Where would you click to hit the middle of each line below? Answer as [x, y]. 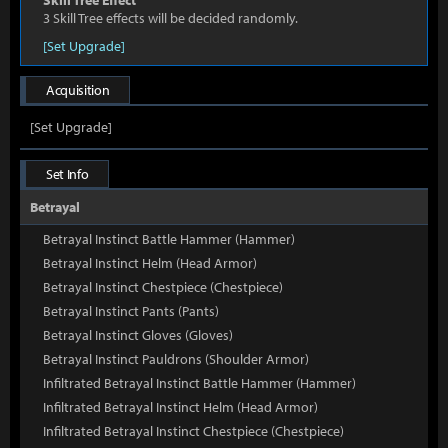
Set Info [67, 174]
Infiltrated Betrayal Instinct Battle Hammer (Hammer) [199, 383]
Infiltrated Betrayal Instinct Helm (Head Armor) [180, 407]
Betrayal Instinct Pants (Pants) [131, 311]
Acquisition [78, 90]
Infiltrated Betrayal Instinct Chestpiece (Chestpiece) [193, 431]
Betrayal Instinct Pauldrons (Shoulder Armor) [176, 359]
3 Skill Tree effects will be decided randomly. [170, 18]
